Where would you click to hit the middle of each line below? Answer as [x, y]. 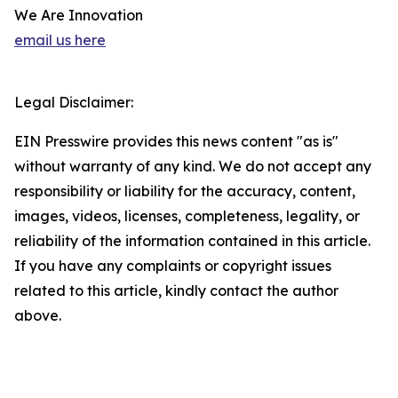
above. [38, 315]
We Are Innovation [79, 15]
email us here [60, 40]
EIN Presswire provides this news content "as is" [176, 141]
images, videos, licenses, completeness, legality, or [187, 216]
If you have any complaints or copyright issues [173, 266]
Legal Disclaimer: [74, 102]
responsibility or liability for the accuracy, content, [185, 191]
